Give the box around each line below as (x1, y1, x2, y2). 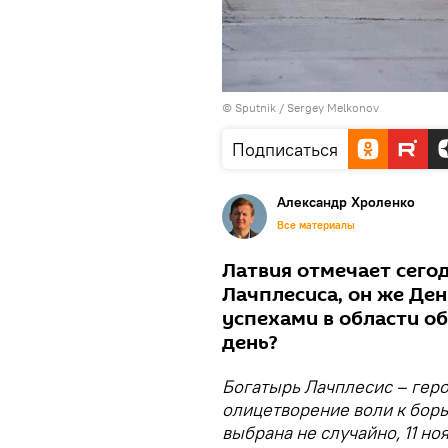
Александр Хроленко (277, 193, 415, 211)
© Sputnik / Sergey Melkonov (222, 100, 379, 115)
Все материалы (277, 218, 355, 232)
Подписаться (232, 138, 338, 161)
